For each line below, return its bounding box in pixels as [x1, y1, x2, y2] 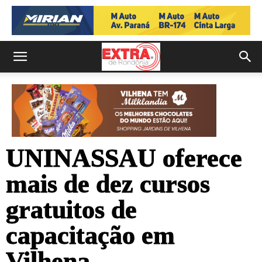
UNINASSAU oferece [6, 144, 242, 173]
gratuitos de [6, 195, 137, 225]
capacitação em [6, 221, 175, 250]
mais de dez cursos [6, 170, 210, 199]
